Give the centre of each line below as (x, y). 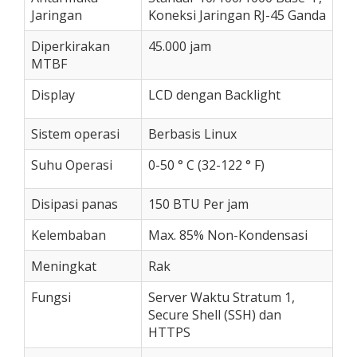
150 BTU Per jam (198, 204)
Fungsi (51, 297)
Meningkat (64, 266)
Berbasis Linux (192, 134)
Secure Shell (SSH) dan (215, 315)
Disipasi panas (75, 204)
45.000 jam (180, 46)
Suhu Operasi (72, 165)
